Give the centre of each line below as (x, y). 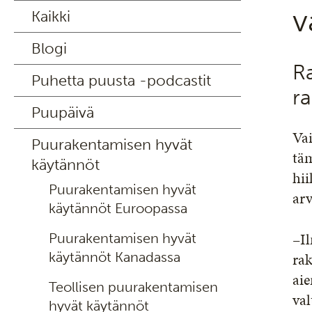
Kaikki (51, 16)
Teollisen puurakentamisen (133, 287)
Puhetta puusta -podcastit (121, 80)
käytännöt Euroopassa (118, 208)
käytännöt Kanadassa (115, 257)
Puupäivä (63, 112)
